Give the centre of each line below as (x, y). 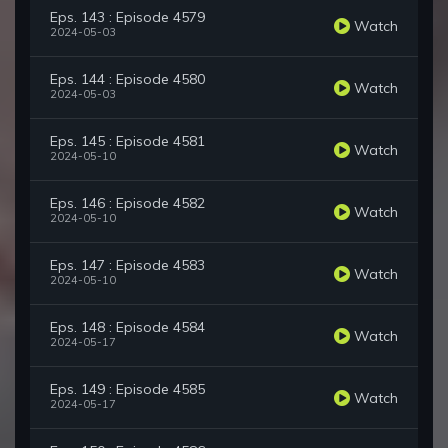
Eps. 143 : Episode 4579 (127, 17)
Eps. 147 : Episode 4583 (127, 265)
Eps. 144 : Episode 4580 (127, 79)
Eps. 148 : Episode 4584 (127, 327)
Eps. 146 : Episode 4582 (127, 203)
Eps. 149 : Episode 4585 (127, 389)
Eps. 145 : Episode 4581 (127, 141)
